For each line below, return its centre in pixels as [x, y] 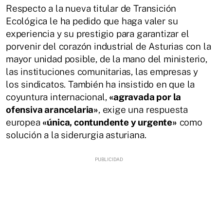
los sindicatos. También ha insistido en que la [100, 84]
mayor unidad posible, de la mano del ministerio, [107, 59]
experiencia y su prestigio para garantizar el [98, 34]
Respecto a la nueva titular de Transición [91, 9]
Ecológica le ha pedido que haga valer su [92, 21]
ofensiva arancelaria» [52, 110]
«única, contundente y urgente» [110, 122]
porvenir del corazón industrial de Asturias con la [109, 46]
